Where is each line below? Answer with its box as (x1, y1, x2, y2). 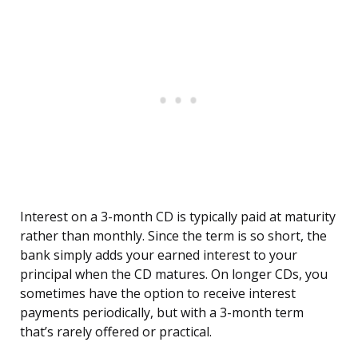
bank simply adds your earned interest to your (20, 246, 297, 265)
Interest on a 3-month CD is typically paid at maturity (20, 208, 336, 226)
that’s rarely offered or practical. (20, 323, 212, 341)
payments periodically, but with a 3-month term (20, 304, 304, 322)
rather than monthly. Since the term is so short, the (20, 227, 327, 245)
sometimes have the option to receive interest (20, 284, 296, 303)
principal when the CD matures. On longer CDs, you (20, 265, 328, 284)
